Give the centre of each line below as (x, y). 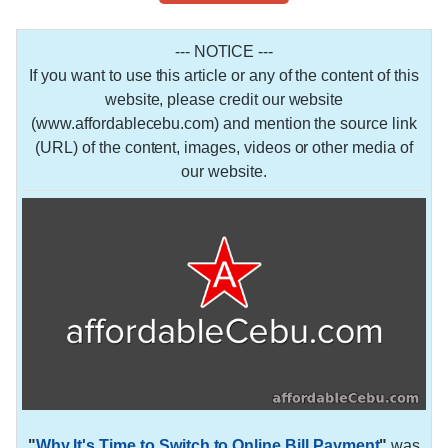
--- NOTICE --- (224, 51)
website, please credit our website (224, 99)
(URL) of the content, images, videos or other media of (224, 147)
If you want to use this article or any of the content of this (224, 75)
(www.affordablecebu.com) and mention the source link (224, 123)
